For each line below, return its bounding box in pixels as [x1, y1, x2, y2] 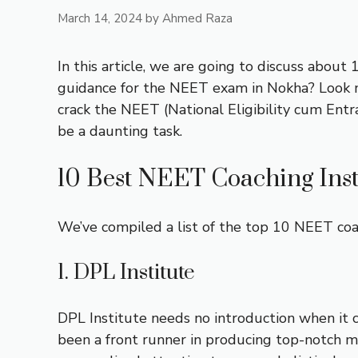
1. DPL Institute [58, 259, 195, 286]
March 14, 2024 [58, 10, 142, 26]
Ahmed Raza [162, 10, 233, 26]
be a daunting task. [58, 121, 186, 141]
